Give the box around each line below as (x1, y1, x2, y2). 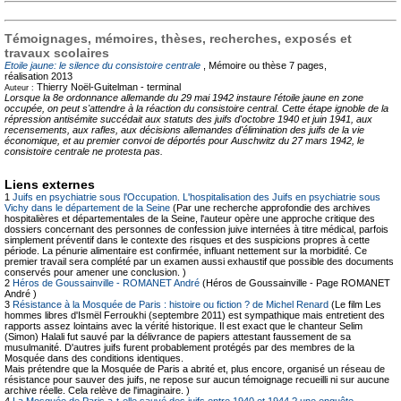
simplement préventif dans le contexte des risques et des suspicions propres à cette (4, 234, 370, 245)
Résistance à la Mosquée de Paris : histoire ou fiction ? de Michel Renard (13, 298, 328, 310)
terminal (147, 81, 181, 92)
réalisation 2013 (4, 70, 73, 81)
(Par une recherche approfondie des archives (173, 201, 371, 213)
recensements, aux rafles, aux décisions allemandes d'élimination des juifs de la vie (4, 124, 364, 135)
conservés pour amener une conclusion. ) (4, 266, 186, 277)
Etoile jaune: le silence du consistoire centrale (4, 59, 200, 71)
